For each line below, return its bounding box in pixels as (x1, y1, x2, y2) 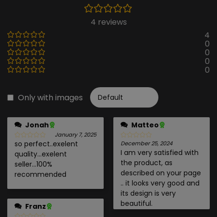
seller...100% (15, 159, 52, 170)
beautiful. (121, 199, 153, 209)
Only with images (18, 92, 83, 104)
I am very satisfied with (121, 148, 199, 158)
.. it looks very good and (121, 178, 200, 188)
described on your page (121, 168, 201, 178)
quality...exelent (15, 149, 67, 159)
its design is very (121, 188, 176, 199)
